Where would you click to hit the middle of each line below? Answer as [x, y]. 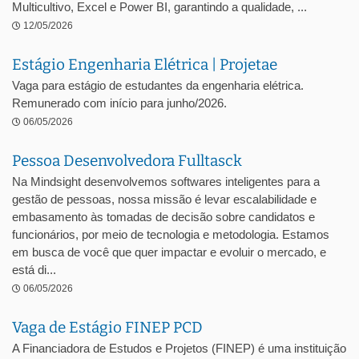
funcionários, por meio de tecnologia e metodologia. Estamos [171, 234]
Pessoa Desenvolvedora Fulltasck [127, 161]
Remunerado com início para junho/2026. [119, 103]
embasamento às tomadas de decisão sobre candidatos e [163, 217]
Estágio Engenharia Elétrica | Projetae [145, 65]
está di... [34, 270]
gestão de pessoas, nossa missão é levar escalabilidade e [164, 199]
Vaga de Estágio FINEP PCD [107, 327]
